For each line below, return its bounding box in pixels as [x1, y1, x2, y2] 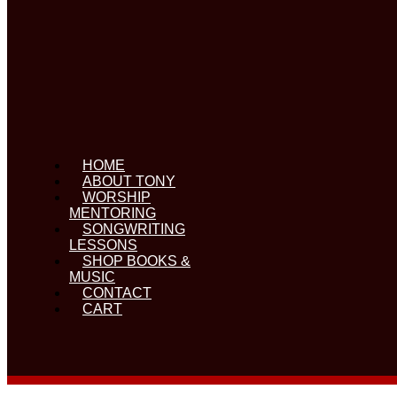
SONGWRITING [82, 221, 185, 237]
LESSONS [69, 237, 137, 253]
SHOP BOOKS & [82, 253, 191, 269]
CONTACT [82, 284, 152, 300]
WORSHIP [82, 189, 151, 205]
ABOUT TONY [82, 173, 175, 189]
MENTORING [69, 205, 156, 221]
